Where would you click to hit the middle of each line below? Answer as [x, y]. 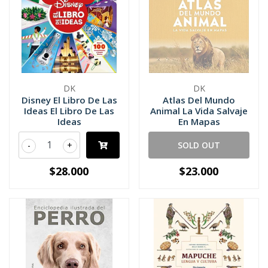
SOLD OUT [199, 145]
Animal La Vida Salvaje [199, 111]
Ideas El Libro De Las [69, 111]
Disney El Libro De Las [69, 100]
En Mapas [199, 121]
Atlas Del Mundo [199, 100]
